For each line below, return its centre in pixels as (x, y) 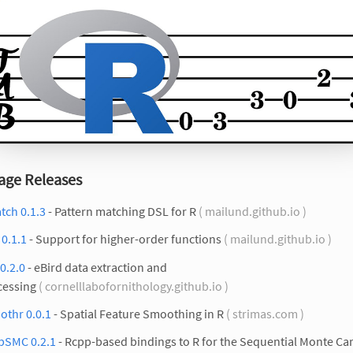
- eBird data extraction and (96, 267)
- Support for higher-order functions (124, 239)
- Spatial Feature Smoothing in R (137, 313)
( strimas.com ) (265, 313)
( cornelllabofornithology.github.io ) (134, 286)
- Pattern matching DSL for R (121, 212)
